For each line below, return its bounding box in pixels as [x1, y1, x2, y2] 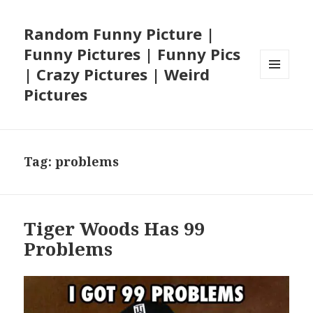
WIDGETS [260, 102, 301, 115]
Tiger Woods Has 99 [24, 216, 205, 242]
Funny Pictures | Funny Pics [24, 43, 241, 65]
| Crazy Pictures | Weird [24, 64, 210, 85]
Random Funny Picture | [24, 23, 215, 45]
